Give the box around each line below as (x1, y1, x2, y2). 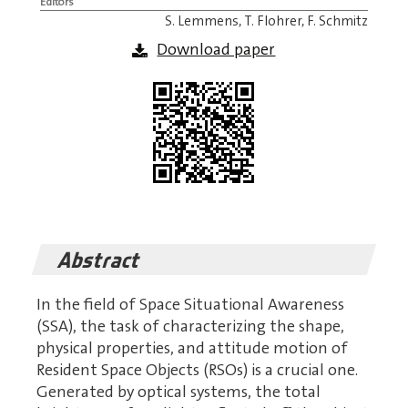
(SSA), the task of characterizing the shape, (36, 315, 344, 338)
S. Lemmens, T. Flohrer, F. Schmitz (165, 11, 369, 30)
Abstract (55, 247, 146, 273)
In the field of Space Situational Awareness (36, 293, 344, 316)
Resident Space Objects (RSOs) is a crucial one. (36, 359, 358, 382)
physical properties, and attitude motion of (36, 337, 348, 360)
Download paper (157, 38, 276, 60)
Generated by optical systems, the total (36, 381, 321, 403)
